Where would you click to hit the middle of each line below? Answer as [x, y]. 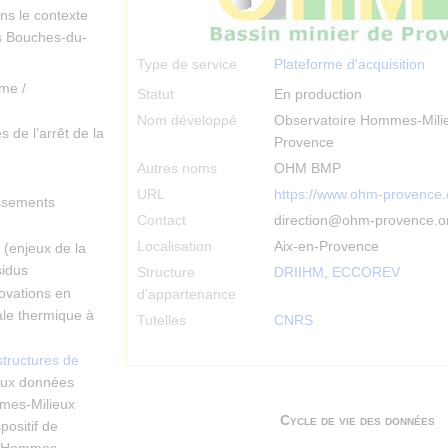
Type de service [187, 64]
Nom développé [187, 120]
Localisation [174, 246]
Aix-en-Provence [326, 246]
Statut [155, 94]
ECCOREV [366, 272]
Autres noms [177, 168]
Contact [161, 220]
